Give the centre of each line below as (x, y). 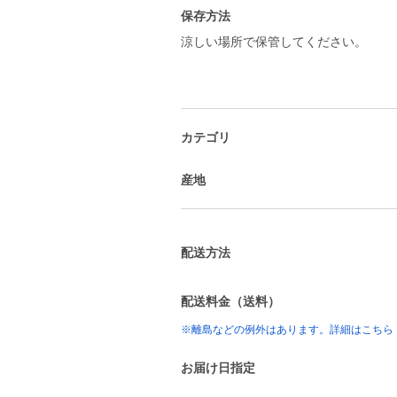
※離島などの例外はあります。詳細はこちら (287, 330)
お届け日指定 (218, 368)
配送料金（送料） (230, 301)
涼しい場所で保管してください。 (274, 42)
